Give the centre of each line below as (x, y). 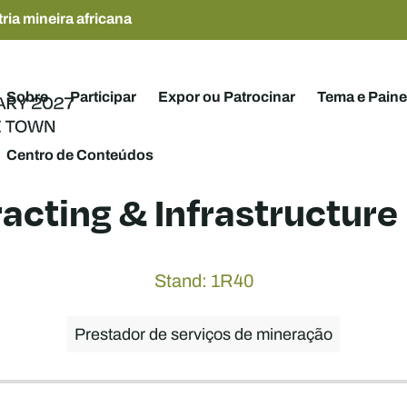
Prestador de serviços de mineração (203, 334)
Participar (103, 96)
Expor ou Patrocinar (226, 96)
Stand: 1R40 (203, 281)
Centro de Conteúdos (79, 154)
